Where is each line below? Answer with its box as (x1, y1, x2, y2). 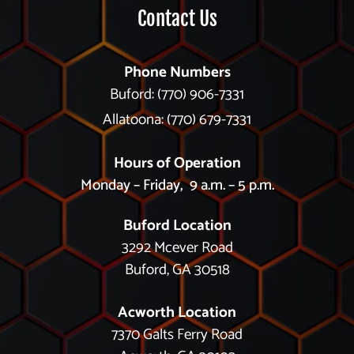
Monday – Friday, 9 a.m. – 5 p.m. (80, 173, 274, 198)
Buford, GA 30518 (124, 257, 230, 282)
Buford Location (122, 213, 232, 238)
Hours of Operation (113, 151, 241, 176)
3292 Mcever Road (121, 235, 233, 260)
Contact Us (137, 6, 217, 32)
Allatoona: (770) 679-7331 (103, 107, 251, 133)
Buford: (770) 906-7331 (110, 81, 244, 107)
